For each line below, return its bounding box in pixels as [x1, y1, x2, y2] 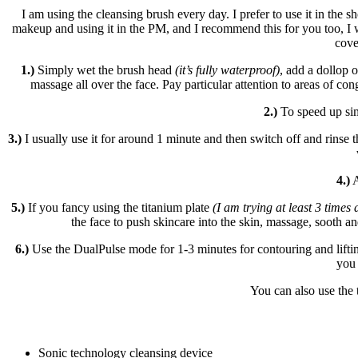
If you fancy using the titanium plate [25, 200, 213, 214]
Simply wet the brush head [34, 62, 176, 77]
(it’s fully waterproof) [175, 62, 280, 77]
